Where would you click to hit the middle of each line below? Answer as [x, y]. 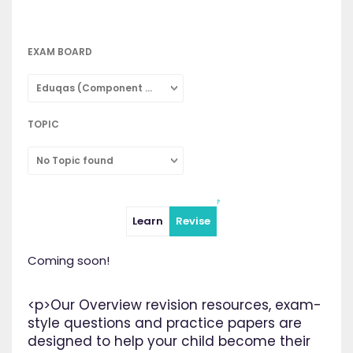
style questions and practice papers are [165, 323]
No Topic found [75, 161]
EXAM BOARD [60, 52]
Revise [193, 221]
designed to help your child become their [169, 342]
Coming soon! [69, 261]
